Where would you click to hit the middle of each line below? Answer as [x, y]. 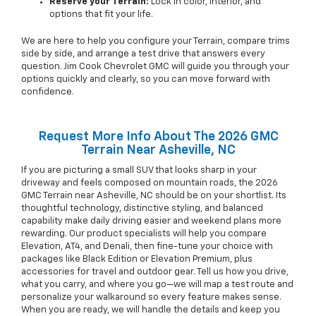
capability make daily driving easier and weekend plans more [151, 221]
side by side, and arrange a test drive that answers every [143, 54]
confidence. [48, 92]
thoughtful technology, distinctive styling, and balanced [142, 209]
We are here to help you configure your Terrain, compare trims [156, 42]
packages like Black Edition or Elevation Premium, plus [137, 260]
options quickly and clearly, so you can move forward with [146, 80]
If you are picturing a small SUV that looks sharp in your [139, 171]
